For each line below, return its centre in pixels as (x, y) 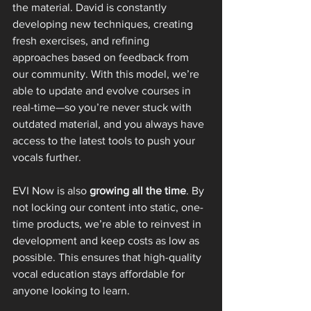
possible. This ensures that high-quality (108, 257)
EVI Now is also (51, 190)
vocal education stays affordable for (100, 274)
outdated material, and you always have (110, 124)
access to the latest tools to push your (105, 140)
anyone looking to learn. (71, 290)
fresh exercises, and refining (82, 40)
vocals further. (47, 157)
